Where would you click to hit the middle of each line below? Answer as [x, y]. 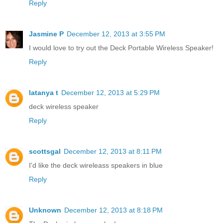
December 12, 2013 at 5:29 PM [111, 93]
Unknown [45, 210]
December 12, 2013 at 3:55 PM [116, 34]
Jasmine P [46, 34]
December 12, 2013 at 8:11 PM [113, 152]
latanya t [44, 93]
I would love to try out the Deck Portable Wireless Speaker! [121, 48]
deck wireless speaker [64, 107]
